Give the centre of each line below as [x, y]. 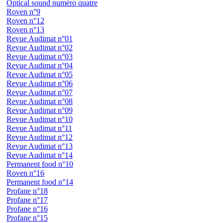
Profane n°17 [27, 200]
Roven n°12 [25, 21]
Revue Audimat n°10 [40, 119]
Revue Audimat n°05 [40, 75]
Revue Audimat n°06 [40, 84]
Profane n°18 [27, 191]
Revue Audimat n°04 [40, 66]
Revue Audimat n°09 [40, 111]
